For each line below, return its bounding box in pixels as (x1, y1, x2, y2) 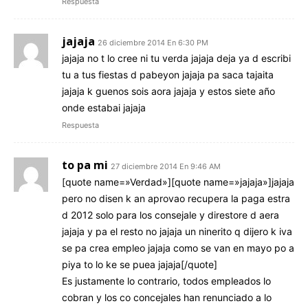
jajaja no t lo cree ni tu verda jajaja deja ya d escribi (62, 52, 291, 64)
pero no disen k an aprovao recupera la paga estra (62, 192, 290, 204)
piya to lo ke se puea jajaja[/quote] (62, 258, 217, 270)
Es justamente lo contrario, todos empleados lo (62, 274, 271, 287)
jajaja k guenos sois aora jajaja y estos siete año (62, 85, 275, 97)
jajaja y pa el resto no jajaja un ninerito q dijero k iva (62, 225, 292, 237)
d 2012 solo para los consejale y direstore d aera (62, 208, 279, 221)
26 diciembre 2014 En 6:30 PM (98, 37, 208, 47)
